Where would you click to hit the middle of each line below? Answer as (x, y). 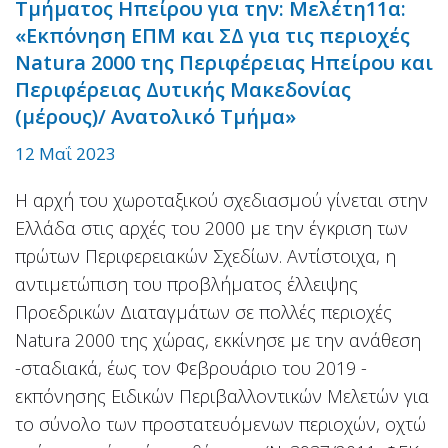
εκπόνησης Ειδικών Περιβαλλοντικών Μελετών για (222, 395)
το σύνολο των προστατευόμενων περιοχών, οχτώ (220, 423)
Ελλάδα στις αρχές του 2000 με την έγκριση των (211, 227)
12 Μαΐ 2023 (65, 153)
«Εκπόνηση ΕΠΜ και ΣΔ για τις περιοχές (212, 35)
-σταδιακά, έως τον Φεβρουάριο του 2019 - (191, 367)
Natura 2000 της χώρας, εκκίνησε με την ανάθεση (218, 339)
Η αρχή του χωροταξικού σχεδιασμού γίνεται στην (221, 199)
